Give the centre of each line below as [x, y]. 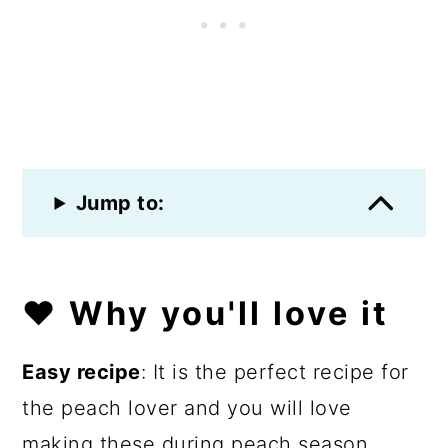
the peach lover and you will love [187, 408]
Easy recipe [81, 372]
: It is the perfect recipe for [274, 372]
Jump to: [120, 203]
